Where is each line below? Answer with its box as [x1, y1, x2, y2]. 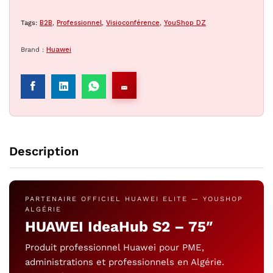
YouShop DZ [164, 18, 206, 27]
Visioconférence [106, 18, 160, 27]
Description [9, 144, 79, 158]
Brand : [21, 45, 46, 54]
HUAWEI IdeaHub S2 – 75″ [25, 218, 213, 235]
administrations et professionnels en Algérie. [25, 257, 224, 268]
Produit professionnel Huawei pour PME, [25, 242, 204, 253]
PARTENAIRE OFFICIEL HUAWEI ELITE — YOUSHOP [25, 195, 243, 203]
